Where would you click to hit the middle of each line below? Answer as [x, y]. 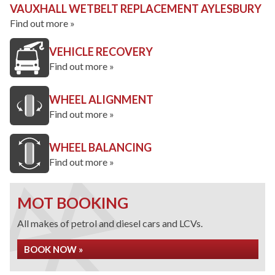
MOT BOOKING [73, 203]
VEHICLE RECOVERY [101, 52]
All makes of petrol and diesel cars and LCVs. [110, 223]
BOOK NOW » [53, 249]
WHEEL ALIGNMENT [101, 99]
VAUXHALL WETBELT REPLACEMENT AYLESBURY [136, 9]
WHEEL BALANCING [100, 147]
